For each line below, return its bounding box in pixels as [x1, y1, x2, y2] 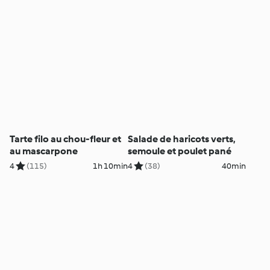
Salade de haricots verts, [127, 133, 235, 145]
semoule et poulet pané [127, 145, 231, 157]
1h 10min [92, 161, 128, 172]
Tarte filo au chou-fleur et [10, 133, 122, 145]
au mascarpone [10, 145, 78, 157]
